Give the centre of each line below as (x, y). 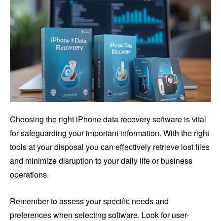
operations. (29, 174)
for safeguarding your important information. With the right (110, 133)
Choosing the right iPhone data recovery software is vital (108, 119)
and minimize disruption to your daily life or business (101, 160)
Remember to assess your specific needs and (89, 201)
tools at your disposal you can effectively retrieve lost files (110, 147)
